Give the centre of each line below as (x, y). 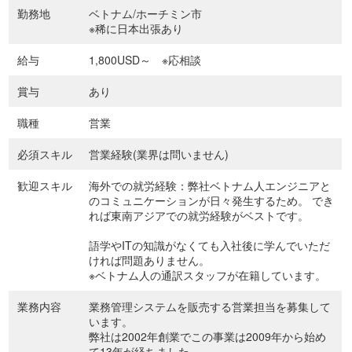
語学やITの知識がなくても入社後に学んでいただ (210, 246)
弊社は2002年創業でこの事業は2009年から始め (208, 337)
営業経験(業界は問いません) (159, 154)
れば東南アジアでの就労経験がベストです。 (199, 216)
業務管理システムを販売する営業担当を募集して (210, 307)
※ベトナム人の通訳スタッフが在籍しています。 (208, 275)
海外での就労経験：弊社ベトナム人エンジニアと (210, 186)
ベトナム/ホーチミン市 (146, 14)
